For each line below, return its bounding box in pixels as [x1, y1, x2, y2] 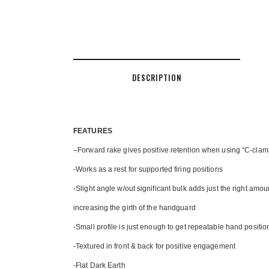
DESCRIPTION [131, 71, 182, 83]
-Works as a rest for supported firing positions [73, 165, 223, 174]
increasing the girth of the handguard [73, 203, 196, 212]
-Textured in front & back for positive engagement [73, 241, 235, 250]
